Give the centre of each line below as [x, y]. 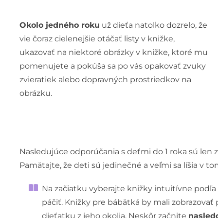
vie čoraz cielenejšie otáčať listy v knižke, [97, 38]
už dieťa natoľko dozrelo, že [153, 25]
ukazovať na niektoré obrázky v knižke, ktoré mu [113, 52]
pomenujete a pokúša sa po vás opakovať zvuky [112, 66]
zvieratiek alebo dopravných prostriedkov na [105, 79]
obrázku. [36, 93]
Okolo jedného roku [59, 25]
